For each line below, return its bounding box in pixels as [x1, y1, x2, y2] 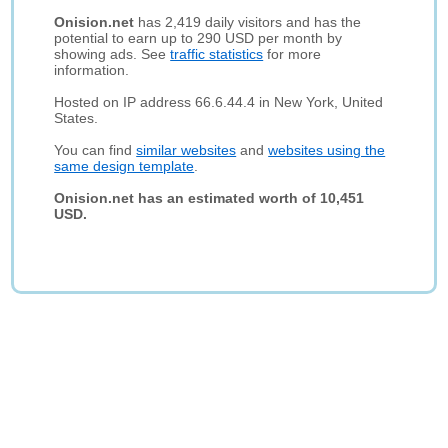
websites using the [268, 142, 386, 158]
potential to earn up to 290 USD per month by [54, 30, 343, 46]
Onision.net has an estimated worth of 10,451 [54, 190, 365, 206]
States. [54, 110, 99, 126]
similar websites [136, 142, 237, 158]
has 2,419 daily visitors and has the [134, 14, 362, 30]
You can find [54, 142, 137, 158]
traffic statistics [170, 46, 264, 62]
